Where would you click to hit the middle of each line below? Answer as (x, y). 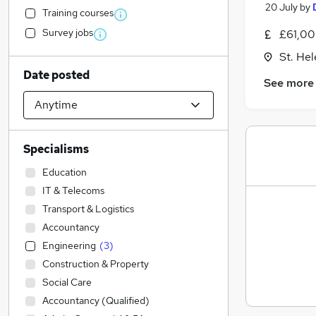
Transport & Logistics (88, 209)
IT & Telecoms (73, 190)
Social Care (67, 282)
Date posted (56, 75)
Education (65, 172)
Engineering (69, 245)
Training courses (78, 13)
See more (289, 83)
